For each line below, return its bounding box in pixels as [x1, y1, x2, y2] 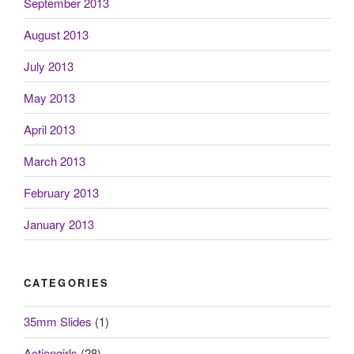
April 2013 [24, 120, 75, 137]
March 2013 [24, 152, 85, 169]
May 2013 [24, 88, 75, 106]
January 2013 [24, 215, 94, 232]
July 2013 [24, 57, 73, 74]
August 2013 [24, 25, 88, 43]
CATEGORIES [24, 275, 110, 291]
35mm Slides [24, 313, 92, 330]
